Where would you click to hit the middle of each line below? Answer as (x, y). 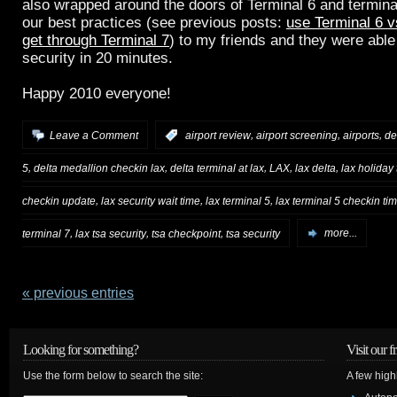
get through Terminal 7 (96, 41)
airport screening (297, 135)
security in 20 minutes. (97, 58)
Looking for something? (81, 350)
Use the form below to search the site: (113, 376)
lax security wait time (151, 201)
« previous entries (78, 293)
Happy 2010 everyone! (97, 94)
